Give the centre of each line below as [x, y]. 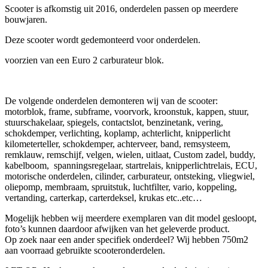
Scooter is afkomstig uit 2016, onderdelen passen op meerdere [121, 9]
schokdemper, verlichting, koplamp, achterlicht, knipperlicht [118, 133]
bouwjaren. [26, 20]
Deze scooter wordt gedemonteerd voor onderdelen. [103, 40]
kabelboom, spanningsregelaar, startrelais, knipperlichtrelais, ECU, [131, 166]
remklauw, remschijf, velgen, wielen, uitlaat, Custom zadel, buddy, [130, 155]
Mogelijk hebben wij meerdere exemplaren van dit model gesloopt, [131, 218]
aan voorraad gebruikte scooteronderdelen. [85, 251]
